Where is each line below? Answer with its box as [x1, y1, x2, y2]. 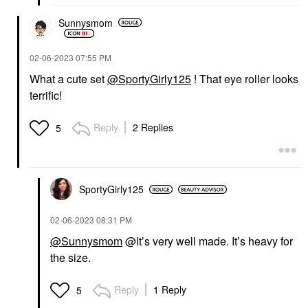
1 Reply [153, 283, 186, 297]
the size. [50, 250, 93, 266]
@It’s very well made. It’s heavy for [122, 233, 293, 250]
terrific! [30, 87, 65, 104]
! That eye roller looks [191, 71, 298, 87]
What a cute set [30, 71, 107, 87]
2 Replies [133, 120, 173, 135]
